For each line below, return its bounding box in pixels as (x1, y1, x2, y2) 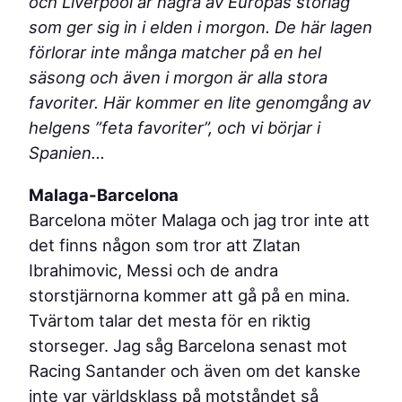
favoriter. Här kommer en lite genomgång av (29, 92, 371, 113)
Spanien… (29, 143, 105, 163)
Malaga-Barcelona (29, 184, 179, 205)
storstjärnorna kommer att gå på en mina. (29, 284, 350, 305)
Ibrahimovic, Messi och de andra (29, 259, 278, 280)
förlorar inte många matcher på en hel (29, 42, 321, 63)
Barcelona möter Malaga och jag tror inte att (29, 209, 370, 230)
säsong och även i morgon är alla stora (29, 67, 328, 88)
